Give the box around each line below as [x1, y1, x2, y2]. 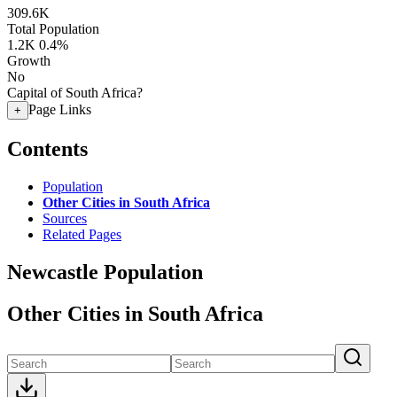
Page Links [28, 102, 91, 117]
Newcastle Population [7, 260, 203, 284]
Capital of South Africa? [7, 85, 143, 100]
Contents [7, 136, 88, 160]
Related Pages [43, 226, 121, 242]
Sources [43, 210, 87, 226]
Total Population [7, 21, 99, 36]
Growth [7, 53, 51, 68]
